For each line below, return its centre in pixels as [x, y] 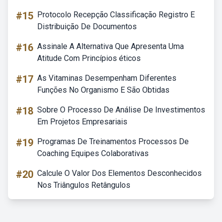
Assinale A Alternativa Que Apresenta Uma [111, 46]
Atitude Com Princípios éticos [89, 58]
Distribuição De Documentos [87, 27]
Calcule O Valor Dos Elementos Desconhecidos [119, 173]
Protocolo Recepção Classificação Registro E [116, 15]
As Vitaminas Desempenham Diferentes [107, 78]
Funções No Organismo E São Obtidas [103, 90]
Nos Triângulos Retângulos [84, 185]
